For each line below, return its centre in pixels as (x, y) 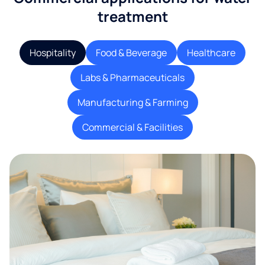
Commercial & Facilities (132, 127)
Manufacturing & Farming (132, 102)
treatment (132, 16)
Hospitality (53, 52)
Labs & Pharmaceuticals (132, 77)
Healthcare (211, 52)
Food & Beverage (131, 52)
